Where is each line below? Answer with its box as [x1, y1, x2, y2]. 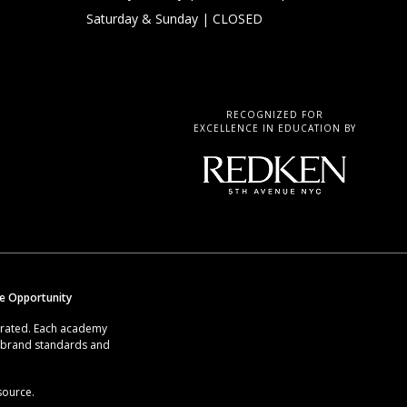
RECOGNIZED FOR [226, 108, 323, 122]
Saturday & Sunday [86, 10, 199, 28]
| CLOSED [198, 10, 263, 28]
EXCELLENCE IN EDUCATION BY [194, 122, 356, 135]
